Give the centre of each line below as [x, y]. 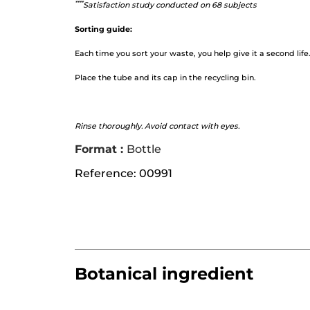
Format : [101, 149]
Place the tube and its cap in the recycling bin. [165, 78]
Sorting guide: [103, 29]
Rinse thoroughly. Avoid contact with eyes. [157, 126]
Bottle [144, 149]
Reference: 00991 [124, 174]
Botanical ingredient [164, 274]
